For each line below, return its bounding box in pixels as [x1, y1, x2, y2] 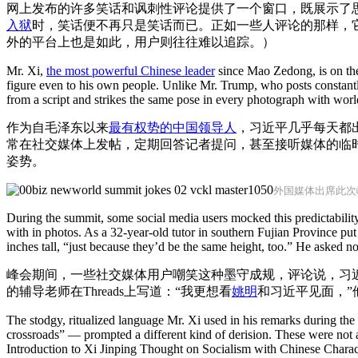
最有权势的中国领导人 [109, 121, 237, 134]
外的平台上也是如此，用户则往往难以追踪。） [6, 35, 275, 49]
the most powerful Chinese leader [46, 64, 215, 78]
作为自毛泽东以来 [6, 121, 109, 134]
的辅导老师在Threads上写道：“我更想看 [6, 284, 232, 298]
